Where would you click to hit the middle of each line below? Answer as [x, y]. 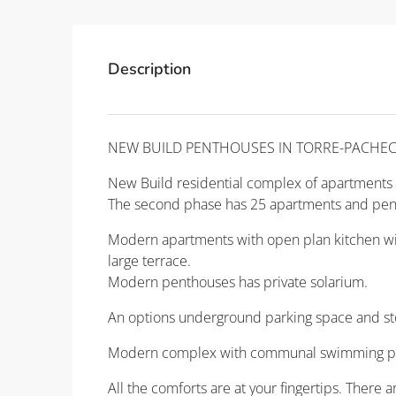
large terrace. [149, 261]
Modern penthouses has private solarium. [238, 282]
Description [149, 69]
